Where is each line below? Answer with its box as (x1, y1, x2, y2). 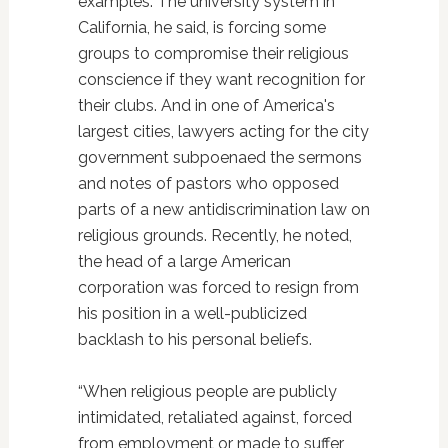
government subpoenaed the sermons (77, 147, 362, 167)
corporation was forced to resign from (77, 277, 359, 297)
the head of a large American (77, 251, 291, 271)
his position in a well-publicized (77, 303, 307, 323)
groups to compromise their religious (77, 43, 349, 63)
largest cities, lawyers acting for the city (77, 121, 369, 141)
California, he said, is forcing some (77, 17, 326, 37)
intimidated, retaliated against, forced (77, 407, 352, 427)
